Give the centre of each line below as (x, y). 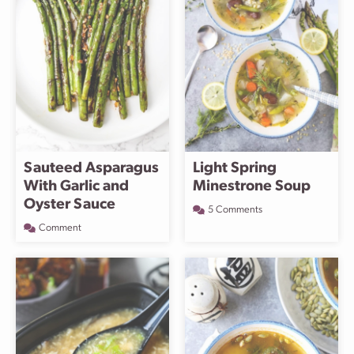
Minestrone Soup (252, 187)
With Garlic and (76, 187)
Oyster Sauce (70, 205)
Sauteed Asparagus (91, 169)
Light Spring (235, 169)
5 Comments (235, 210)
